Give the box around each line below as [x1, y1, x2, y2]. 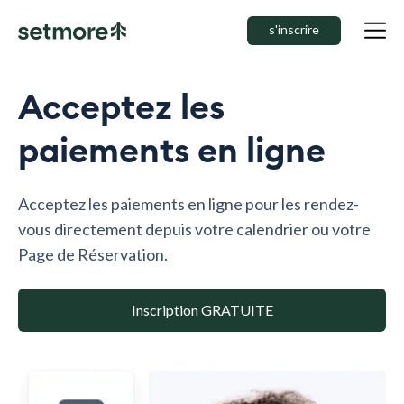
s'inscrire [269, 22, 319, 37]
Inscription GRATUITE [131, 301, 273, 318]
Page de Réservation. [18, 244, 168, 264]
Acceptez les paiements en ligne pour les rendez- [18, 194, 359, 214]
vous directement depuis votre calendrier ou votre [18, 219, 371, 239]
